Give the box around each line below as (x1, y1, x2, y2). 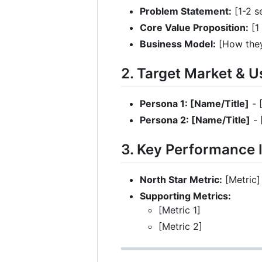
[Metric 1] (158, 204, 201, 216)
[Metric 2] (158, 220, 202, 233)
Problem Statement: (140, 5, 232, 17)
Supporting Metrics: (140, 190, 231, 202)
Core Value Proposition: (140, 21, 249, 33)
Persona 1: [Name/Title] (140, 97, 249, 109)
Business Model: (140, 37, 216, 50)
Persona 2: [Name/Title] (140, 113, 250, 126)
